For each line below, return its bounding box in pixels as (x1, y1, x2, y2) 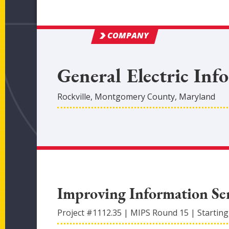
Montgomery (95, 91, 145, 102)
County (145, 91, 175, 102)
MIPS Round (130, 207, 179, 218)
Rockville (57, 91, 90, 102)
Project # (57, 207, 93, 218)
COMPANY (107, 30, 149, 41)
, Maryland (175, 91, 215, 102)
